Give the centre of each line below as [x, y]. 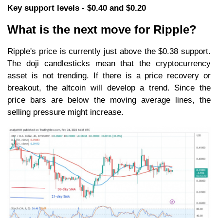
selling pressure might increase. [65, 112]
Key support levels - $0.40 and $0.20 [77, 8]
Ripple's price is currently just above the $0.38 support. [109, 51]
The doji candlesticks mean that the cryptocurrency [109, 63]
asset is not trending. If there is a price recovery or [109, 75]
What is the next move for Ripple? [102, 29]
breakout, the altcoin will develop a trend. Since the [109, 88]
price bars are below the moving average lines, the [109, 100]
